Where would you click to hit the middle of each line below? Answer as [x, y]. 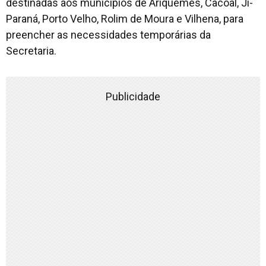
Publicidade [133, 96]
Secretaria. [31, 50]
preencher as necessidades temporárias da [108, 34]
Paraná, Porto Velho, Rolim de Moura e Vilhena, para [125, 18]
